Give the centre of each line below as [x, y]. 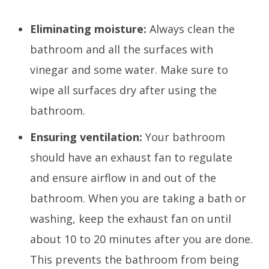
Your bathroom [184, 137]
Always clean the [191, 29]
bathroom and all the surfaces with [122, 50]
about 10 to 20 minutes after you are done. [141, 239]
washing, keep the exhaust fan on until [131, 219]
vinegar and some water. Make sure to [129, 70]
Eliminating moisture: [88, 29]
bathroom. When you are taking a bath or [138, 198]
